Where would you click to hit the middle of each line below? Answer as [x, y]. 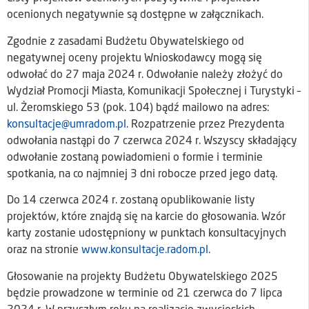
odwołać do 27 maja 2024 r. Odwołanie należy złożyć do [145, 75]
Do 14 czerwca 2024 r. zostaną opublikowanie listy [131, 201]
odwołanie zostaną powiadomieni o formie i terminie [135, 158]
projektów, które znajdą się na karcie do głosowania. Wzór [146, 218]
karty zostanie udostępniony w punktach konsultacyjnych [147, 234]
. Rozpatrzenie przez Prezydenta [205, 124]
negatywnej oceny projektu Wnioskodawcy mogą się [134, 58]
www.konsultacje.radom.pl [145, 251]
